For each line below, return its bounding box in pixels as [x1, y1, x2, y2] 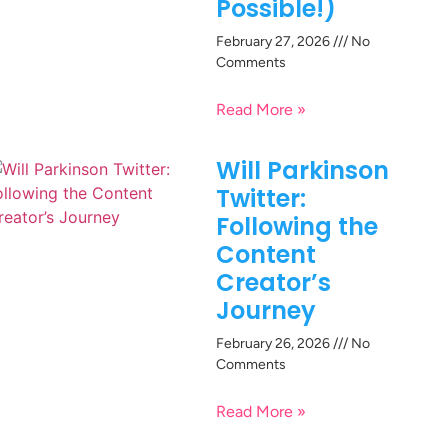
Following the [216, 210, 378, 244]
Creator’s [216, 266, 331, 300]
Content [216, 238, 316, 272]
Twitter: [216, 182, 306, 216]
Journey [216, 294, 316, 328]
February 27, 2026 [216, 33, 333, 51]
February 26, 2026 [216, 335, 333, 353]
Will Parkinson [216, 154, 389, 188]
